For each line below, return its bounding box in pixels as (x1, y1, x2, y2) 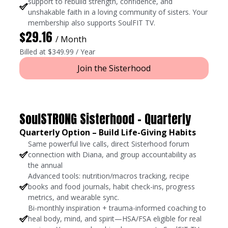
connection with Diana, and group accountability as (28, 150, 197, 160)
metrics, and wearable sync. (28, 192, 120, 203)
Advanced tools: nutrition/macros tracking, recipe (28, 171, 190, 181)
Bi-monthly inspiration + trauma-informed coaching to (28, 203, 207, 213)
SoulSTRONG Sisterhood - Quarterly (19, 110, 191, 129)
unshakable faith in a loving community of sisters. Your (28, 7, 208, 17)
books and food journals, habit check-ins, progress (28, 182, 195, 192)
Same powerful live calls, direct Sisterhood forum (28, 139, 190, 149)
